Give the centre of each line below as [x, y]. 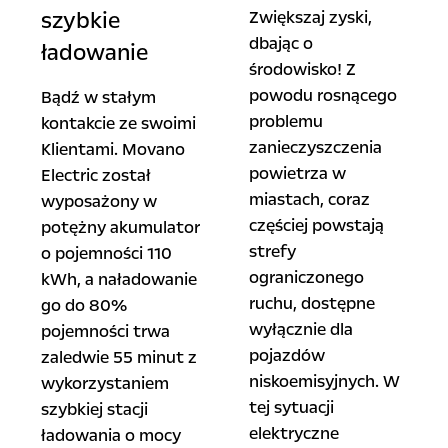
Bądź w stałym [98, 97]
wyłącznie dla [300, 329]
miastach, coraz [309, 199]
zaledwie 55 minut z [118, 357]
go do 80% [83, 305]
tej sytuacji [291, 407]
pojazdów [286, 355]
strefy [272, 251]
